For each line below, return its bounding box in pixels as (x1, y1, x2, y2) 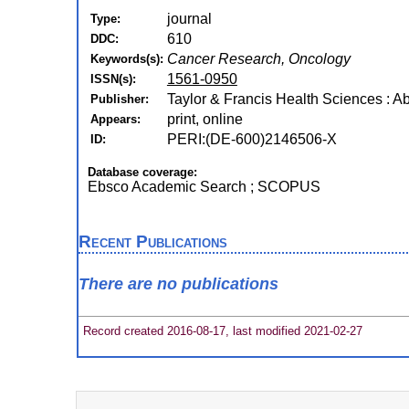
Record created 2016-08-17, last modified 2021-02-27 (79, 323, 362, 338)
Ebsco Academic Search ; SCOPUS (87, 179, 320, 194)
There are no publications (78, 275, 278, 294)
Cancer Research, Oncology (166, 51, 351, 67)
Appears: (89, 112, 141, 126)
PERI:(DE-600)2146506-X (166, 131, 337, 147)
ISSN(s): (89, 72, 136, 86)
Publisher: (89, 92, 149, 106)
